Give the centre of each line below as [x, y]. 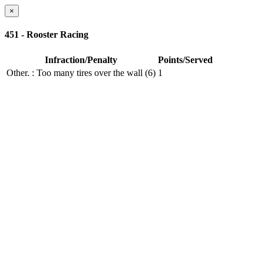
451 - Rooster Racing [47, 35]
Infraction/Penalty [81, 60]
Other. [18, 72]
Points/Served [185, 60]
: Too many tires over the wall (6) [94, 72]
